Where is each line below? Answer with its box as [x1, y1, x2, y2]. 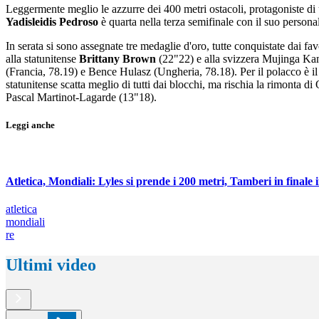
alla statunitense [6, 53, 76, 65]
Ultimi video [6, 255, 96, 274]
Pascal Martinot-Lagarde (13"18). [6, 91, 157, 103]
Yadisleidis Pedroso [6, 16, 98, 28]
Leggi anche [6, 120, 55, 131]
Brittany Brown [76, 53, 156, 65]
